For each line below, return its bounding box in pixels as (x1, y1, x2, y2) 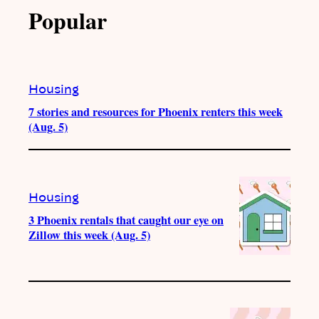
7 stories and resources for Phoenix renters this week (28, 103, 283, 121)
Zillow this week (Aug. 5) (28, 226, 150, 244)
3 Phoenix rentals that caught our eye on (28, 211, 224, 229)
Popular (28, 4, 107, 38)
